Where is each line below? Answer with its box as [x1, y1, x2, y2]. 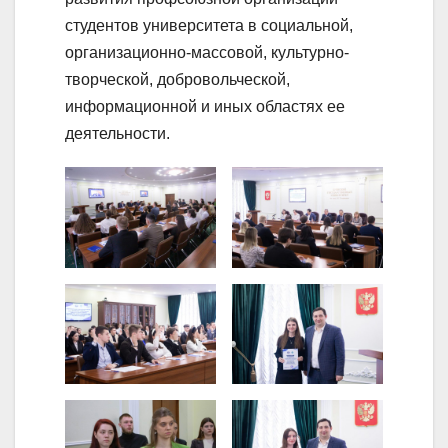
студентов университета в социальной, [65, 16, 353, 34]
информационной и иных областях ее [65, 97, 345, 115]
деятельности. [65, 124, 170, 142]
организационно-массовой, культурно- [65, 43, 349, 61]
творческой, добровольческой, [65, 70, 290, 88]
